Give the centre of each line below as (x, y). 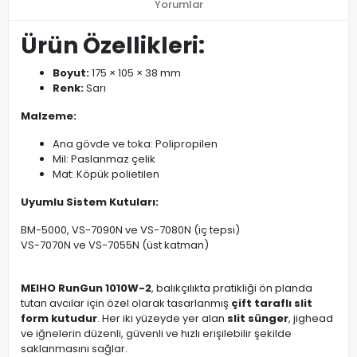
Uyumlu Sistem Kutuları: (90, 202)
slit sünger (258, 318)
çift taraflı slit (272, 303)
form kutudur (59, 318)
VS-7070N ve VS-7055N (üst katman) (115, 245)
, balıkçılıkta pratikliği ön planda (232, 288)
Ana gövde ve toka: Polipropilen (135, 144)
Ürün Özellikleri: (113, 46)
